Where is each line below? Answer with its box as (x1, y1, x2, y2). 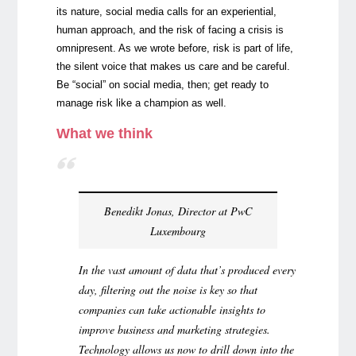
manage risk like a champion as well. (56, 96, 226, 109)
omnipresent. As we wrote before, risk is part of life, (56, 41, 293, 54)
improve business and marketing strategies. (78, 321, 270, 337)
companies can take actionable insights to (78, 301, 265, 317)
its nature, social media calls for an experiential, (56, 5, 277, 17)
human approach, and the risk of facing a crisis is (56, 23, 284, 36)
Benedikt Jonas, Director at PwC (103, 203, 252, 219)
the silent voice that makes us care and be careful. (56, 60, 290, 72)
